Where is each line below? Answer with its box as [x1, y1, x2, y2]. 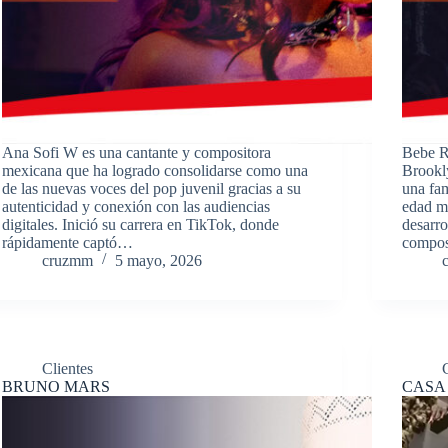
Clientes [41, 359, 93, 377]
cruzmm [41, 251, 93, 269]
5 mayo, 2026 [114, 251, 202, 269]
